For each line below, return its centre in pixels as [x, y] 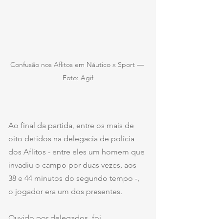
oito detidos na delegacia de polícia [72, 138]
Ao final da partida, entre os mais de [72, 125]
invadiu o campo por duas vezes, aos [73, 165]
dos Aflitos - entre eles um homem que [77, 152]
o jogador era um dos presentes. [65, 191]
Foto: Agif [78, 77]
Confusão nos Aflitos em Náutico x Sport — [78, 64]
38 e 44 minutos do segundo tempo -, [75, 178]
